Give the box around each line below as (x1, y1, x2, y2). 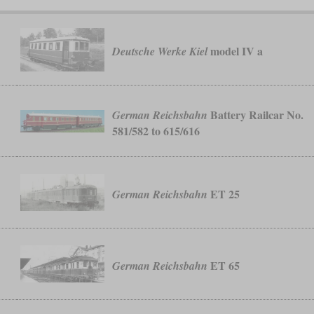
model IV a (207, 43, 264, 60)
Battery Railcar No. (207, 106, 304, 123)
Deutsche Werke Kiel (112, 43, 208, 60)
